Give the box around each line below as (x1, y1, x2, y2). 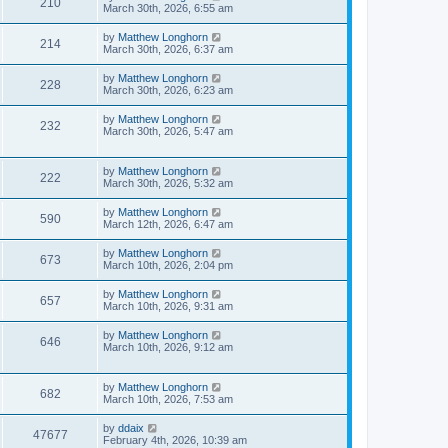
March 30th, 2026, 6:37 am (103, 43, 233, 55)
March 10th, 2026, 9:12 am (103, 341, 233, 353)
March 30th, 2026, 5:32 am (103, 177, 233, 189)
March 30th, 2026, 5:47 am (103, 125, 233, 137)
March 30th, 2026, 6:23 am (103, 84, 233, 96)
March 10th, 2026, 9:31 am (103, 300, 233, 312)
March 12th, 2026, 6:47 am (103, 218, 233, 230)
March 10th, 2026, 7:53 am (103, 393, 233, 405)
